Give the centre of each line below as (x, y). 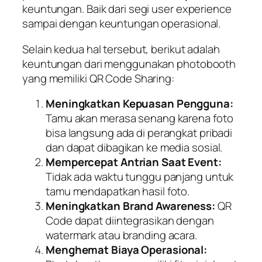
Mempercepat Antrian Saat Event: (134, 162)
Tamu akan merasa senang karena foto (139, 118)
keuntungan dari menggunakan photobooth (129, 63)
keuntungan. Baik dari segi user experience (127, 9)
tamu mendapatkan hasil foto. (118, 192)
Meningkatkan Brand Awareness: (131, 206)
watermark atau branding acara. (121, 235)
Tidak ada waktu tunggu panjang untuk (140, 177)
